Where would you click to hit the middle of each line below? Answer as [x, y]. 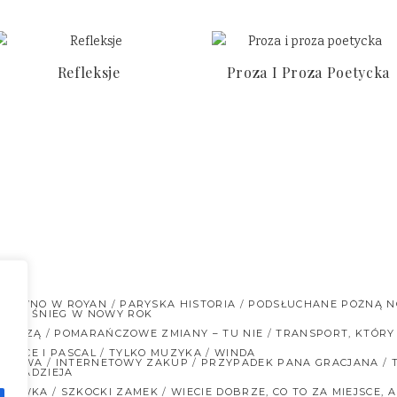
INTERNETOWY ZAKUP [122, 362]
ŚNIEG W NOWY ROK [93, 314]
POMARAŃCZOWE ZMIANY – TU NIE [159, 333]
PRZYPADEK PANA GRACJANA [290, 362]
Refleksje [89, 72]
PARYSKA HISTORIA [178, 304]
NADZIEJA [44, 372]
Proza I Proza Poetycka [308, 72]
